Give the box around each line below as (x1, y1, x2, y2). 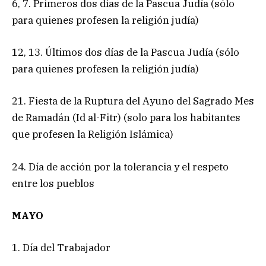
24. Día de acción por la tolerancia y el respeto (12, 160, 229, 173)
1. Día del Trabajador (12, 240, 110, 254)
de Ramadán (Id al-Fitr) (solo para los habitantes (12, 111, 240, 125)
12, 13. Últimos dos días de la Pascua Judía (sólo (12, 46, 239, 59)
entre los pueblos (12, 176, 94, 190)
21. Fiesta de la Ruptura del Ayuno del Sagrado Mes (12, 94, 254, 108)
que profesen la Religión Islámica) (12, 128, 173, 141)
